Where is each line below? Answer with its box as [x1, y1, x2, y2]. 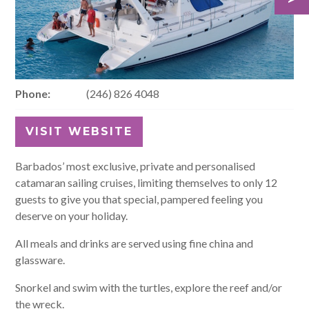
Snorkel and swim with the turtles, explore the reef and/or [15, 281, 283, 294]
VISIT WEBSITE [26, 125, 133, 138]
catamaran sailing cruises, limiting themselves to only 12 [15, 176, 278, 189]
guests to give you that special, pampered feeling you [15, 192, 263, 206]
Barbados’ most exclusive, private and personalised [15, 159, 256, 172]
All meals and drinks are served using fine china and [15, 237, 254, 250]
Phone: [15, 87, 51, 100]
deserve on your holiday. [15, 209, 128, 222]
